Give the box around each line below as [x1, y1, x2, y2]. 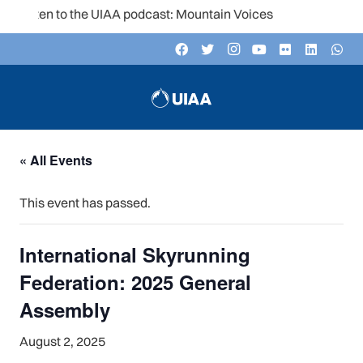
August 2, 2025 [19, 333, 105, 349]
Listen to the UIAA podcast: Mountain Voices [3, 6, 259, 22]
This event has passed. [19, 194, 151, 211]
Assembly [19, 296, 110, 323]
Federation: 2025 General [19, 268, 251, 296]
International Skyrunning [19, 241, 250, 268]
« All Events [19, 151, 92, 169]
